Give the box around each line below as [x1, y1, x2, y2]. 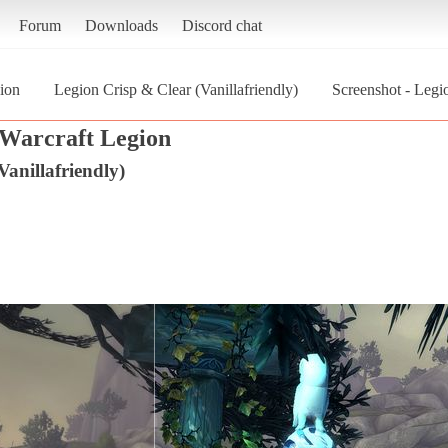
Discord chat [181, 16, 262, 34]
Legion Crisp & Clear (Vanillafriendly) [54, 80, 298, 98]
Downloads [84, 16, 158, 34]
